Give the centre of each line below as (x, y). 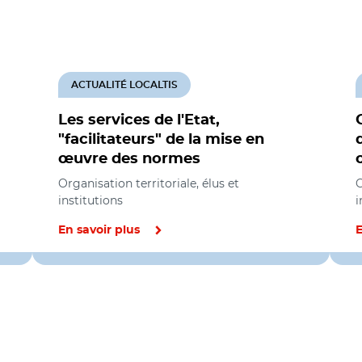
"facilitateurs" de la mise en (161, 140)
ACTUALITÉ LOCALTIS (124, 85)
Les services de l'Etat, (139, 120)
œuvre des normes (129, 159)
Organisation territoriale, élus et (149, 183)
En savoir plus (99, 230)
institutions (90, 200)
